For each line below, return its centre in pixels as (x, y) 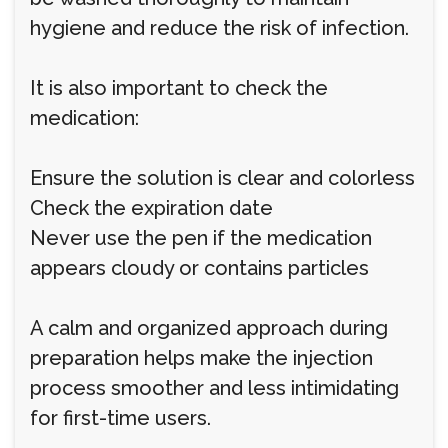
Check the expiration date (151, 208)
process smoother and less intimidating (214, 388)
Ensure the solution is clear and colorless (222, 178)
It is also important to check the (179, 88)
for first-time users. (120, 418)
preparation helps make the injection (201, 358)
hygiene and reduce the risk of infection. (219, 28)
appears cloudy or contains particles (199, 268)
